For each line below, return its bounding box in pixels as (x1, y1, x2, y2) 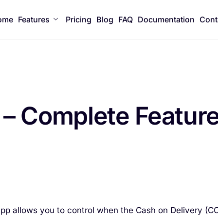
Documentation (138, 15, 195, 24)
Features (18, 15, 50, 24)
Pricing (66, 15, 92, 24)
